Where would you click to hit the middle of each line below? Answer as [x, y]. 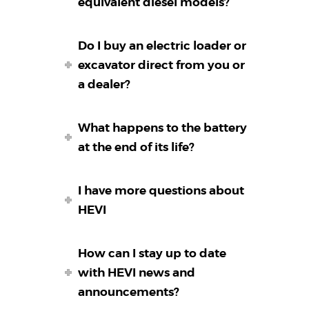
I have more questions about [161, 191]
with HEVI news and [137, 273]
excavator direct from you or [162, 65]
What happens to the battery [163, 128]
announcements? [129, 292]
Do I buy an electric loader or [162, 46]
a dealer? [104, 84]
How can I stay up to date [152, 253]
